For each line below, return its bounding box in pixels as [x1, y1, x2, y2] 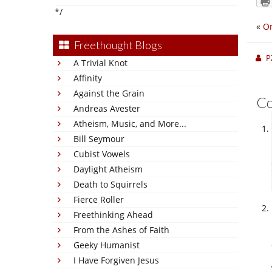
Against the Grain [73, 87, 144, 99]
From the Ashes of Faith [73, 224, 169, 236]
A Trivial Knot [73, 57, 127, 69]
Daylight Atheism [73, 163, 143, 175]
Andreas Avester [73, 103, 140, 114]
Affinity [73, 72, 102, 84]
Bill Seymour [73, 133, 124, 144]
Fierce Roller [73, 194, 124, 205]
